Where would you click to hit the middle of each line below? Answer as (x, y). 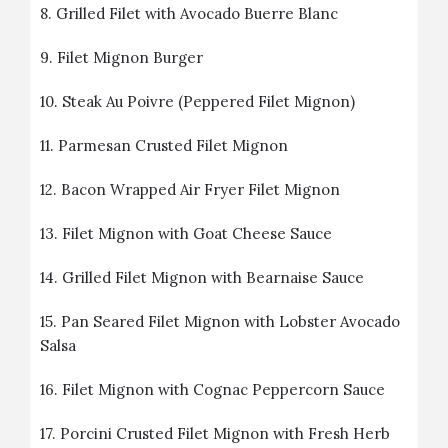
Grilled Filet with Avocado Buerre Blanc (197, 13)
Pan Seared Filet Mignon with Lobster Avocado (230, 321)
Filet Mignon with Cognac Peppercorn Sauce (223, 389)
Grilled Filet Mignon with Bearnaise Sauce (213, 277)
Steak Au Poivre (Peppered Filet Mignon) (208, 101)
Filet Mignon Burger (130, 57)
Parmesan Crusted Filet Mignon (173, 145)
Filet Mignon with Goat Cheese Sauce (197, 233)
